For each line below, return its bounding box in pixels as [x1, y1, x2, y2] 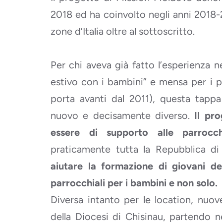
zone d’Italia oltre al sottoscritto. [51, 25, 195, 37]
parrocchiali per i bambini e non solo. [51, 177, 218, 189]
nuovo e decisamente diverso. [51, 110, 195, 121]
